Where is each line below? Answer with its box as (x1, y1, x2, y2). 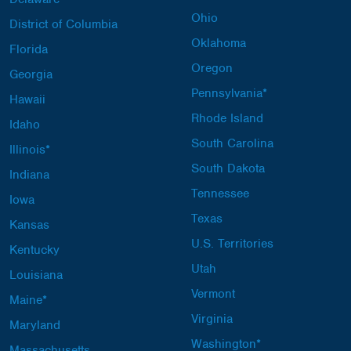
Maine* (9, 292, 47, 308)
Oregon (191, 60, 233, 76)
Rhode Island (191, 110, 263, 126)
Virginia (191, 311, 233, 327)
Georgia (9, 67, 52, 82)
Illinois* (9, 142, 50, 157)
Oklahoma (191, 35, 246, 51)
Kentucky (9, 242, 60, 258)
